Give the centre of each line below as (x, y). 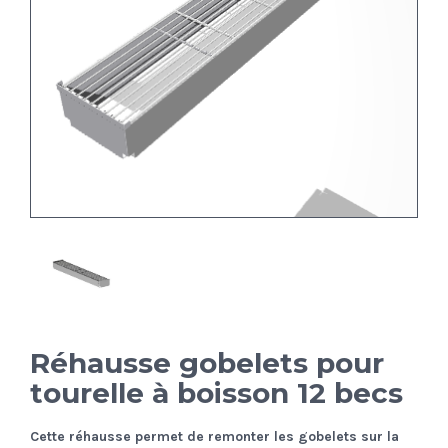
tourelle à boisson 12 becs (216, 392)
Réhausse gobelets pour (207, 362)
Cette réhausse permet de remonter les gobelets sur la (214, 436)
